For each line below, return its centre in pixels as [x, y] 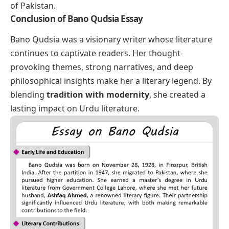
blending [28, 95]
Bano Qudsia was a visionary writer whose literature [111, 40]
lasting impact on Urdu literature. [75, 109]
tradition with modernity [98, 95]
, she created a [177, 95]
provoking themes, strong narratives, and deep [102, 67]
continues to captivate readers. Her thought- [97, 53]
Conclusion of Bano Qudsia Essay [77, 19]
